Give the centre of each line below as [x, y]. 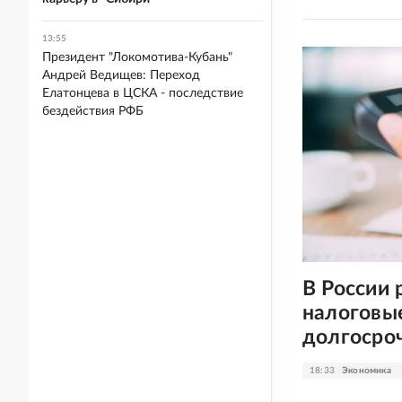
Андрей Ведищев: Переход [121, 75]
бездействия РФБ [93, 111]
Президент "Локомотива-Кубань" [137, 57]
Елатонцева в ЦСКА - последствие [143, 93]
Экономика [367, 370]
